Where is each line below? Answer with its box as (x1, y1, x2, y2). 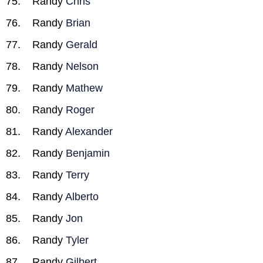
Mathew (66, 82, 103, 94)
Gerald (66, 39, 97, 50)
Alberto (65, 191, 99, 203)
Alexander (65, 126, 113, 137)
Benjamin (66, 147, 110, 159)
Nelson (66, 60, 99, 72)
